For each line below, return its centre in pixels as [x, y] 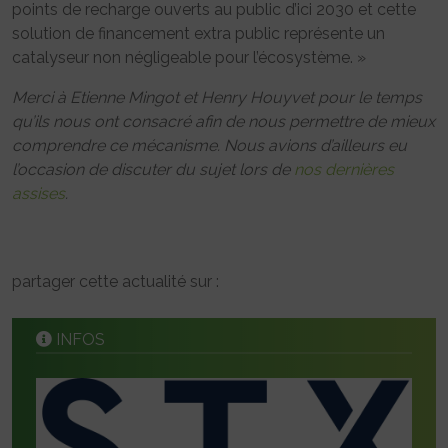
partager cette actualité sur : [115, 282]
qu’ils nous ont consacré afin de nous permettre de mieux [223, 122]
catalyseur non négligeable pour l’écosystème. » [189, 58]
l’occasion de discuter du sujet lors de [153, 170]
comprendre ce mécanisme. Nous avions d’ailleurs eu [209, 146]
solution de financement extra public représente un [198, 34]
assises [38, 194]
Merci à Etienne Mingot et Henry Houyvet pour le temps [217, 98]
